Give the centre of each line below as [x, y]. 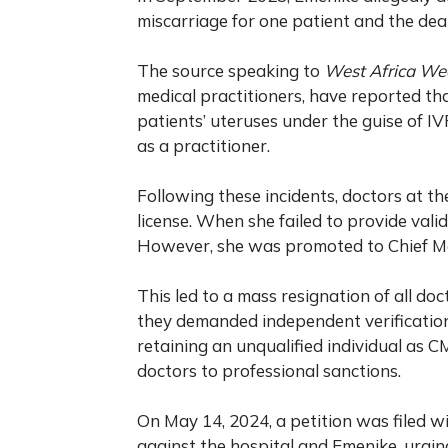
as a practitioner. [203, 145]
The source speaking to [230, 70]
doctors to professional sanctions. [269, 370]
